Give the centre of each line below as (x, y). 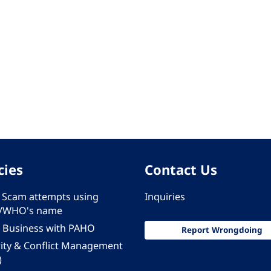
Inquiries (165, 197)
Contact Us (181, 169)
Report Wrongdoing (222, 230)
